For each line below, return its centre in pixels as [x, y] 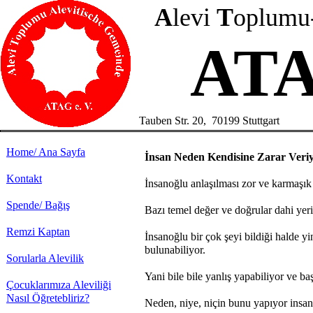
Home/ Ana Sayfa [46, 152]
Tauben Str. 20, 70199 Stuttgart [209, 121]
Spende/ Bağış [38, 205]
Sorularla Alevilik [45, 258]
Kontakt [24, 179]
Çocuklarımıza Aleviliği [59, 285]
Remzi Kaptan [38, 232]
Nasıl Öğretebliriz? [48, 298]
